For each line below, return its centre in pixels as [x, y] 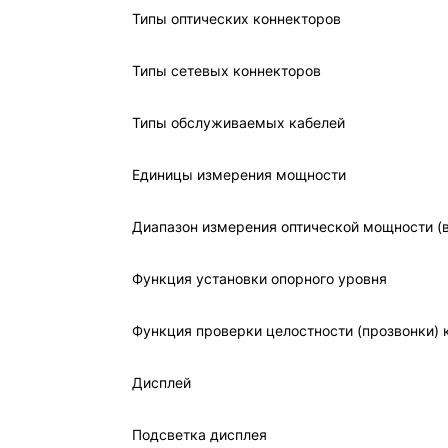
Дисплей [161, 382]
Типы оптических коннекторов [236, 18]
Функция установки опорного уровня [259, 278]
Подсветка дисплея [199, 434]
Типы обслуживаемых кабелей [238, 122]
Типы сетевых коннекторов [226, 70]
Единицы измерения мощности [239, 174]
